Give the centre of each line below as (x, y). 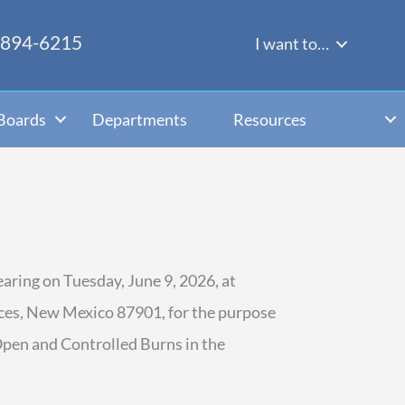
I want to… (292, 43)
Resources (270, 119)
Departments (140, 119)
